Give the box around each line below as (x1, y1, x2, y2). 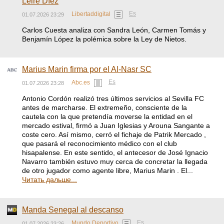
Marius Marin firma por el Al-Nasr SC (22, 65, 151, 73)
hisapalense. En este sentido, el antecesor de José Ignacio (22, 148, 208, 156)
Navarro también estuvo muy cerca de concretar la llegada (22, 157, 207, 165)
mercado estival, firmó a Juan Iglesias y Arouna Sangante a (22, 121, 210, 129)
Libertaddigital (71, 10, 110, 18)
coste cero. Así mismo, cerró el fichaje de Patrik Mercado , (22, 130, 206, 138)
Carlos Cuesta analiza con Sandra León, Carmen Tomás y (22, 26, 206, 34)
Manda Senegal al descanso (22, 205, 123, 214)
